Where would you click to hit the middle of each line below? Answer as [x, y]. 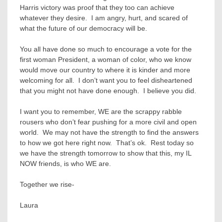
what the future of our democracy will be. [83, 28]
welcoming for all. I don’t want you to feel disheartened [106, 80]
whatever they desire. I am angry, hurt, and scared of [104, 18]
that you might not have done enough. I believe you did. [108, 91]
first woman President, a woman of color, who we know [106, 59]
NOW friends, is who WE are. [69, 164]
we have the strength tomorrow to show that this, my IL [106, 153]
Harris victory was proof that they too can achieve [97, 7]
